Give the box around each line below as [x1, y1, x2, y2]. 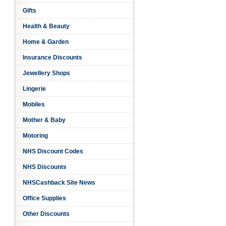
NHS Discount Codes [22, 148, 83, 155]
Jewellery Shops [22, 70, 70, 77]
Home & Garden [22, 38, 69, 45]
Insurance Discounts [22, 54, 82, 61]
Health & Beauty [22, 23, 70, 30]
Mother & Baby [22, 117, 66, 124]
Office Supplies [22, 195, 66, 202]
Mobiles [22, 101, 45, 108]
